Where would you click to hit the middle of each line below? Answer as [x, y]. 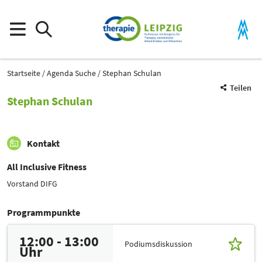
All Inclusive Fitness [47, 167]
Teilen [241, 88]
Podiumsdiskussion [158, 244]
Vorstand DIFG [32, 184]
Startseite [24, 73]
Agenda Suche [71, 73]
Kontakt [43, 143]
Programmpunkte [44, 212]
